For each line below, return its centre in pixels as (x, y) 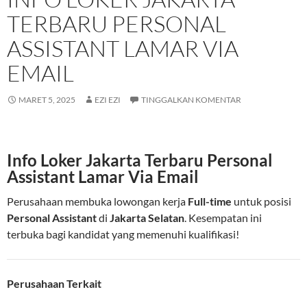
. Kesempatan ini (223, 218)
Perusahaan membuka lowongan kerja (97, 201)
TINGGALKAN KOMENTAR (191, 100)
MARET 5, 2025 (47, 100)
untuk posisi (261, 201)
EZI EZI (108, 100)
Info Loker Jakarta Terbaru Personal (140, 160)
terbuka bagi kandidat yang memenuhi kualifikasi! (123, 234)
